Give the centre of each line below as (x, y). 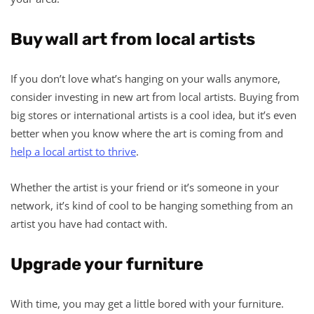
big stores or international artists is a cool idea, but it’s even (153, 115)
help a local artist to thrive (73, 151)
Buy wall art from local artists (133, 39)
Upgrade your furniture (107, 264)
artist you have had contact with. (89, 223)
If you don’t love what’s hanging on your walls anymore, (145, 78)
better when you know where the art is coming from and (147, 133)
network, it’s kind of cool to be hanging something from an (152, 205)
